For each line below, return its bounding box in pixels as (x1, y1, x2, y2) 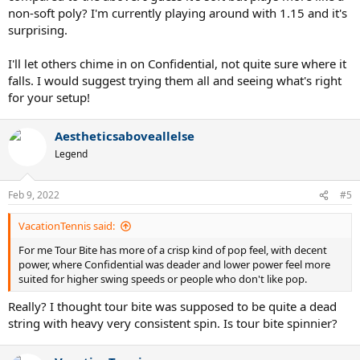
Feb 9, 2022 (8, 188, 59, 202)
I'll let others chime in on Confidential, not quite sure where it (8, 55, 346, 72)
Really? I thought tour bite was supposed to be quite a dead (8, 297, 337, 314)
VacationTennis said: (18, 219, 115, 233)
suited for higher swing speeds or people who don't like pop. (18, 272, 307, 286)
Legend (55, 146, 88, 161)
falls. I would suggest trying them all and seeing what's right (8, 72, 342, 88)
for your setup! (8, 88, 90, 105)
